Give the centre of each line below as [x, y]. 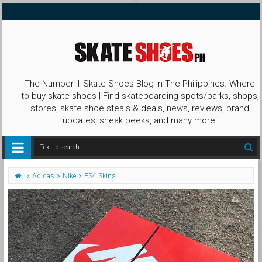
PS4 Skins [100, 176]
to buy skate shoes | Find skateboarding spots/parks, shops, [140, 96]
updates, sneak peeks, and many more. [140, 120]
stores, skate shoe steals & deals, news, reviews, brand [140, 108]
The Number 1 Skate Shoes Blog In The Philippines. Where [140, 84]
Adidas [43, 176]
